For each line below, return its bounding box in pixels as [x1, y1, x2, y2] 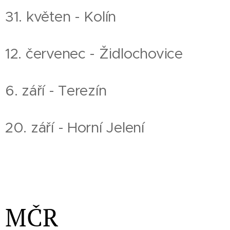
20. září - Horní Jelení [5, 119, 144, 137]
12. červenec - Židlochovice [5, 45, 183, 63]
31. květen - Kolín [5, 8, 117, 26]
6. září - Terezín [5, 82, 107, 100]
